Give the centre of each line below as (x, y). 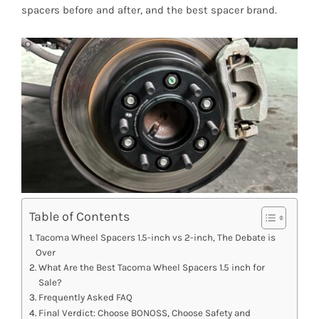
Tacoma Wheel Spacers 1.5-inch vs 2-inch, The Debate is (155, 238)
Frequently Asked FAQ (85, 298)
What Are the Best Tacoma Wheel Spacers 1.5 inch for (151, 268)
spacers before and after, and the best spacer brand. (149, 10)
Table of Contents (79, 217)
